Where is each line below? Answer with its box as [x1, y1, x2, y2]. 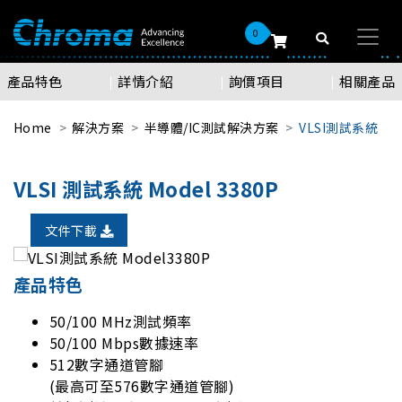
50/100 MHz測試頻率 [49, 310, 192, 333]
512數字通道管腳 [49, 354, 168, 376]
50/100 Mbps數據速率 [49, 332, 199, 354]
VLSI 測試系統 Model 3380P [13, 174, 279, 203]
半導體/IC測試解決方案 [144, 118, 279, 136]
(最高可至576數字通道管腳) [49, 375, 235, 398]
